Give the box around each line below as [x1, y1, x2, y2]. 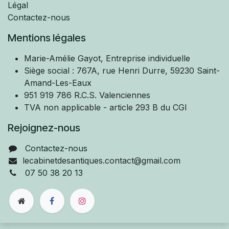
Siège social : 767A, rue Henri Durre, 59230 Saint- [24, 65, 220, 76]
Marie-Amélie [24, 53, 78, 63]
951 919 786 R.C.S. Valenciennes [24, 89, 150, 100]
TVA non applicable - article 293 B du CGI [24, 102, 187, 112]
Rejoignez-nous [8, 121, 80, 134]
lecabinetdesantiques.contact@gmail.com [22, 155, 180, 166]
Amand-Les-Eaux [24, 77, 94, 88]
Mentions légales [8, 31, 86, 44]
